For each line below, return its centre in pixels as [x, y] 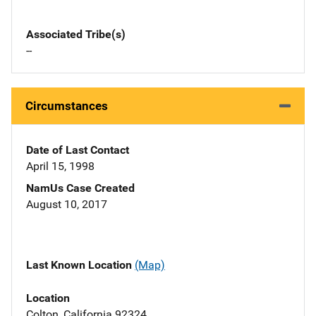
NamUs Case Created [80, 188]
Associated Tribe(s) [76, 35]
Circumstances [67, 106]
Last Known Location [80, 265]
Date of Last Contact [78, 150]
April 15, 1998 [60, 166]
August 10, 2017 [67, 205]
